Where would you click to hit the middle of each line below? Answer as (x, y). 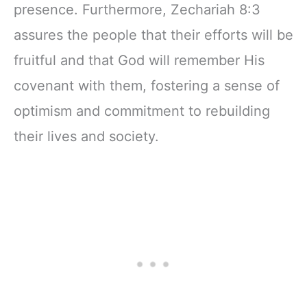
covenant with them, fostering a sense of (147, 85)
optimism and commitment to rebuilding (142, 111)
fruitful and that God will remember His (139, 60)
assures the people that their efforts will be (153, 35)
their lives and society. (86, 136)
